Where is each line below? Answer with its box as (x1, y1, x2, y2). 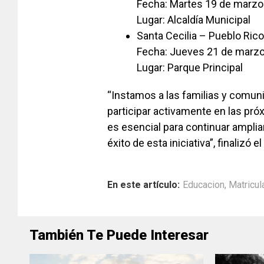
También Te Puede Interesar (29, 227, 209, 243)
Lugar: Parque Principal (137, 61, 243, 74)
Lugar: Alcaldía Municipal (137, 14, 250, 26)
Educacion (183, 179, 225, 190)
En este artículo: (107, 179, 180, 190)
